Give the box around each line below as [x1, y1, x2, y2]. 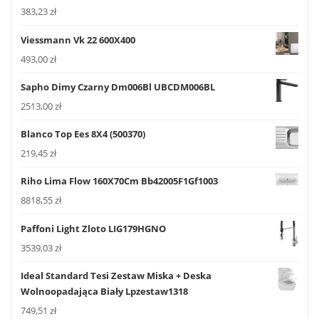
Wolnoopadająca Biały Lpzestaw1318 [21, 284, 188, 298]
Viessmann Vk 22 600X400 [21, 33, 135, 46]
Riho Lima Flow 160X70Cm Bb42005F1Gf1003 [21, 174, 218, 188]
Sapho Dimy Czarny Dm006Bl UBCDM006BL [21, 80, 215, 93]
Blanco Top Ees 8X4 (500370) [21, 127, 145, 141]
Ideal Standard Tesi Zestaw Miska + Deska [21, 268, 211, 282]
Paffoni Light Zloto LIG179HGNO [21, 221, 166, 235]
